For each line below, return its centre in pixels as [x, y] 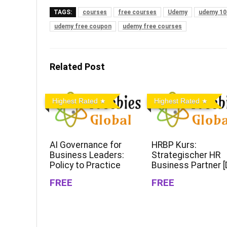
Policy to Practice [85, 165]
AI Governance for [86, 145]
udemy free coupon [83, 26]
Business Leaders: [87, 155]
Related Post [77, 66]
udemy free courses [152, 26]
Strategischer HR [186, 155]
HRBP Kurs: [174, 145]
